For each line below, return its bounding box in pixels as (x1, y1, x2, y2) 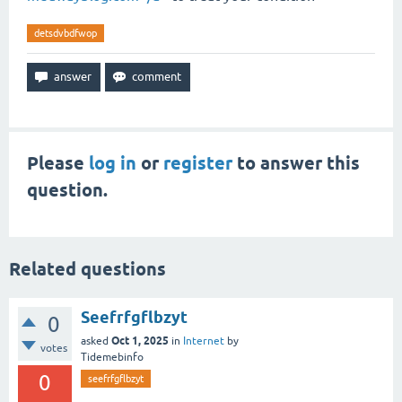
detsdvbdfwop (34, 28, 97, 39)
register (163, 153, 232, 174)
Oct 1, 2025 (111, 333, 169, 347)
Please (27, 153, 89, 174)
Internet (183, 334, 224, 347)
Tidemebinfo (81, 350, 144, 363)
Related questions (9, 258, 166, 281)
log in (89, 153, 136, 174)
